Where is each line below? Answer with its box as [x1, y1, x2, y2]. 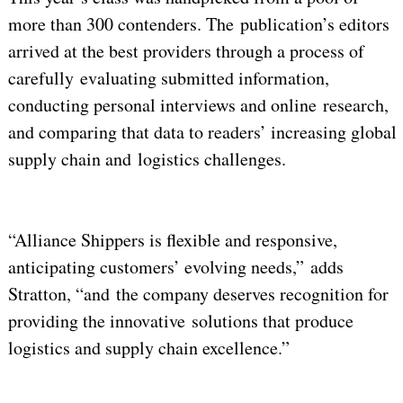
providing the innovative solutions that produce [7, 309, 354, 334]
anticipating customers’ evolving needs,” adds [7, 255, 344, 280]
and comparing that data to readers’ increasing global [7, 120, 397, 145]
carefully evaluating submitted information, [7, 66, 329, 91]
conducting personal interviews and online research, [7, 93, 389, 118]
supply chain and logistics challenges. [7, 147, 286, 172]
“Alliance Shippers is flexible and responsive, [7, 228, 337, 253]
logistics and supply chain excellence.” [7, 336, 290, 361]
